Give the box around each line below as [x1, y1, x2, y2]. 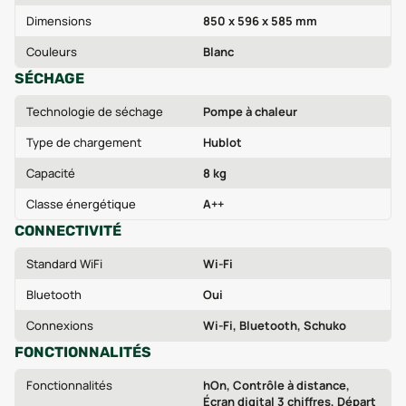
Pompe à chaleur [203, 103, 297, 120]
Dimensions [26, 13, 92, 29]
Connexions [26, 317, 93, 333]
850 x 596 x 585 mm [203, 13, 317, 29]
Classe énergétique [26, 196, 136, 212]
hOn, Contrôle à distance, [203, 377, 350, 393]
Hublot [203, 134, 242, 150]
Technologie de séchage [26, 103, 163, 120]
